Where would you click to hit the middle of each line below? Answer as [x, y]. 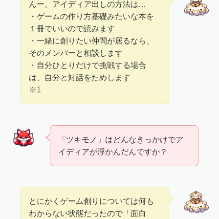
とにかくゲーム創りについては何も [92, 201]
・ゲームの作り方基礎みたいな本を [92, 16]
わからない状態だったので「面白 [88, 213]
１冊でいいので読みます [72, 29]
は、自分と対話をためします [80, 77]
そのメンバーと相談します [76, 53]
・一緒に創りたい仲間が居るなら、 [92, 41]
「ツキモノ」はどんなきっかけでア [121, 139]
